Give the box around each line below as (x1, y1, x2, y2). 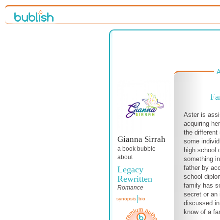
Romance (117, 184, 143, 191)
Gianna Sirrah (117, 135, 165, 144)
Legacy (117, 165, 143, 174)
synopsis (116, 196, 136, 201)
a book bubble (117, 145, 156, 152)
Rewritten (117, 174, 152, 184)
